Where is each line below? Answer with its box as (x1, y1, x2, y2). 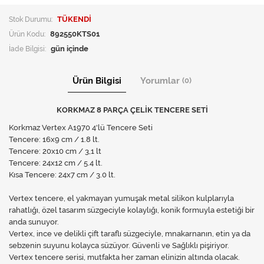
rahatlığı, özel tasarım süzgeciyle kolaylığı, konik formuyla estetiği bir (9, 206, 255, 214)
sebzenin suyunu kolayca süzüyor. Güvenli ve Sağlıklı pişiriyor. (9, 241, 229, 250)
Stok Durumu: (9, 15, 52, 24)
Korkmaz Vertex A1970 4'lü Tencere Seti (9, 123, 153, 132)
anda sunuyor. (9, 217, 59, 226)
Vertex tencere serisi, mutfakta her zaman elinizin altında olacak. (9, 253, 240, 262)
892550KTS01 (50, 29, 100, 38)
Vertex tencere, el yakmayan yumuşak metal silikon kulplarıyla (9, 194, 234, 203)
